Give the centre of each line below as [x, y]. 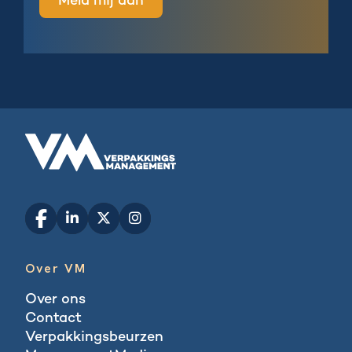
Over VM [56, 268]
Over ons [55, 299]
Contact [53, 318]
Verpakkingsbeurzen [94, 337]
